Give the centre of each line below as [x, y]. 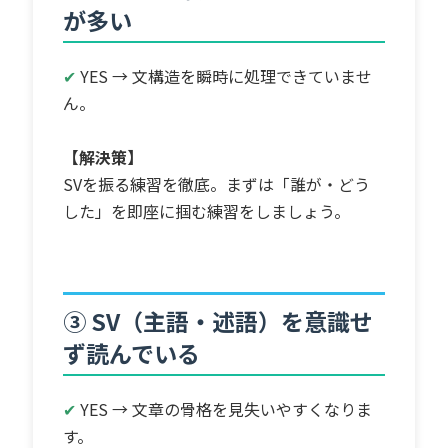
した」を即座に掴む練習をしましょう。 [207, 210]
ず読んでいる [132, 352]
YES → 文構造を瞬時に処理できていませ [226, 75]
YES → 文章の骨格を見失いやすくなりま [226, 408]
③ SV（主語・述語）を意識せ [218, 320]
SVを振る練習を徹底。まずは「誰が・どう [217, 183]
